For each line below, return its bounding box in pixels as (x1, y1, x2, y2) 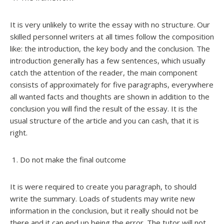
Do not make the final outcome (20, 154, 126, 164)
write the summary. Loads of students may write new (10, 193, 195, 203)
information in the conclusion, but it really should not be (10, 205, 198, 215)
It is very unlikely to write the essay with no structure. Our (10, 19, 210, 29)
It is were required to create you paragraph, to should (10, 181, 196, 191)
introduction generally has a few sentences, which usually (10, 55, 205, 65)
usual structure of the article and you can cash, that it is (10, 115, 199, 125)
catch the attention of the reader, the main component (10, 67, 197, 77)
